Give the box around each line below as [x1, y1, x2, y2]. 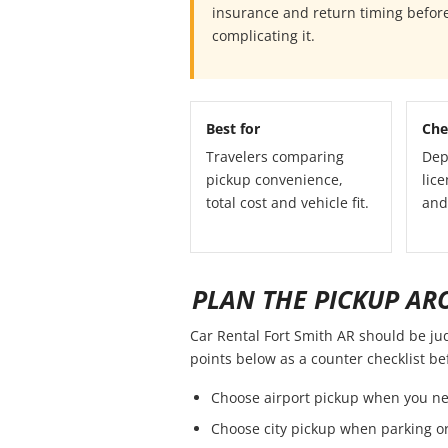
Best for [206, 119, 260, 139]
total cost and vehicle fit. [206, 193, 369, 213]
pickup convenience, [206, 170, 343, 190]
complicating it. [212, 26, 315, 46]
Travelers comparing [206, 147, 344, 167]
